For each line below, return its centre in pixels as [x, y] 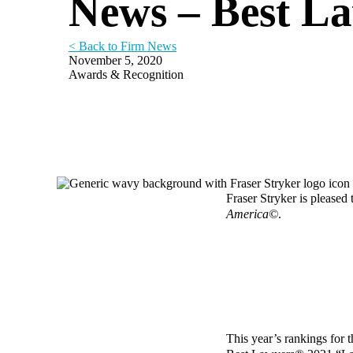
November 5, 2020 [115, 60]
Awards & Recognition [126, 74]
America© [252, 214]
